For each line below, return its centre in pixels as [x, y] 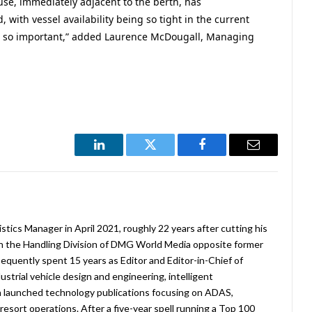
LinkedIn [121, 155]
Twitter [167, 155]
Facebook [225, 155]
